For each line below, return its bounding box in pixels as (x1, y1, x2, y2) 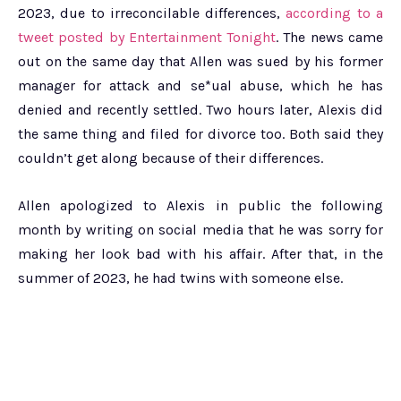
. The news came (276, 28, 384, 46)
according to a (286, 4, 384, 21)
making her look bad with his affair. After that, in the (18, 244, 383, 262)
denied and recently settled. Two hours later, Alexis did (18, 100, 383, 118)
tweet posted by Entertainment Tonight (18, 28, 277, 46)
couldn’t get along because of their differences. (18, 149, 323, 166)
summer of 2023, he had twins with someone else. (18, 269, 343, 286)
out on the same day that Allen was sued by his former (18, 52, 383, 70)
